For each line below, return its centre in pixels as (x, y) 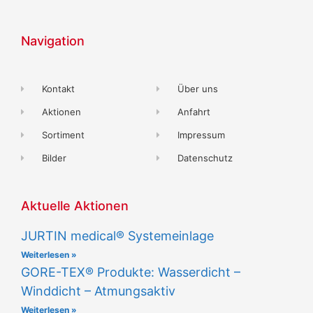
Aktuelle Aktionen (75, 205)
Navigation (53, 41)
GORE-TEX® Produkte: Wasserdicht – (131, 272)
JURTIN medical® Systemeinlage (117, 235)
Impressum (202, 134)
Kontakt (59, 88)
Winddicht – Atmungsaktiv (98, 291)
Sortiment (64, 134)
